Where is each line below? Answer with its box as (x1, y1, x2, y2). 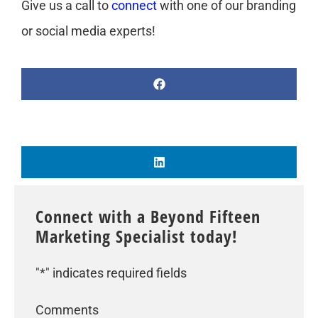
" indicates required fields (45, 265, 187, 280)
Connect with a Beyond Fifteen (35, 204, 261, 228)
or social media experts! (21, 23, 155, 38)
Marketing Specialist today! (35, 224, 238, 248)
